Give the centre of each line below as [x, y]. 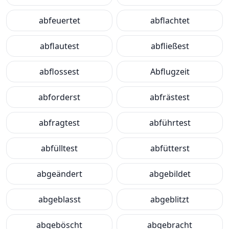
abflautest [59, 46]
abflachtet [170, 20]
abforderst [59, 97]
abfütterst [170, 148]
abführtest [170, 123]
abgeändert [59, 174]
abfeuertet [59, 20]
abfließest [170, 46]
